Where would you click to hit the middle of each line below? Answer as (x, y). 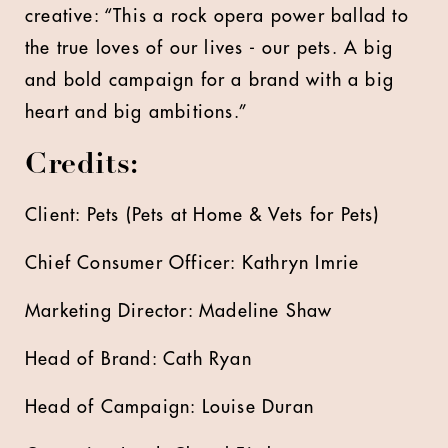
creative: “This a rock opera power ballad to (217, 16)
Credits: (82, 166)
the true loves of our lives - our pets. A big (209, 48)
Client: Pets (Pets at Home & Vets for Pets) (202, 215)
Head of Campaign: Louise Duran (169, 407)
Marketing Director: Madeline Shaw (179, 311)
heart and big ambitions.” (136, 112)
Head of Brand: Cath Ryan (138, 359)
